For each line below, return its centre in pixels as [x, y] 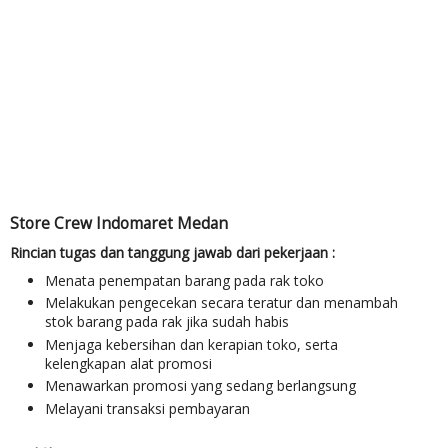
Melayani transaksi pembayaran [147, 408]
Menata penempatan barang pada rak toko [184, 280]
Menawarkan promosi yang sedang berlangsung [200, 386]
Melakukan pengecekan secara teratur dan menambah [221, 303]
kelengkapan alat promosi [128, 363]
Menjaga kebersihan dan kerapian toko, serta [191, 344]
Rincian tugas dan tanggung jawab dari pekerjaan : [172, 253]
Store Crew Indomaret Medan [119, 224]
